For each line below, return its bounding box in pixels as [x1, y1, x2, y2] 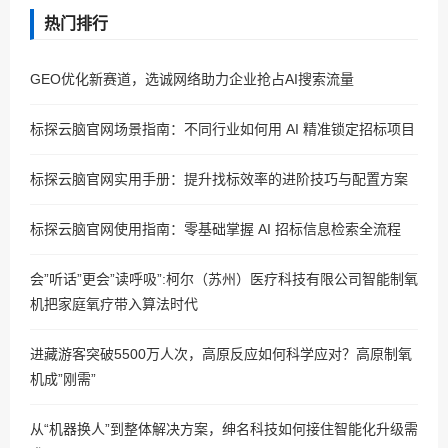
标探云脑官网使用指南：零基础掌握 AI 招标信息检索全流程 [30, 221, 401, 237]
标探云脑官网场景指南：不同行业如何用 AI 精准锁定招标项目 [30, 121, 415, 137]
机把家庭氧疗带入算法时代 [30, 296, 198, 312]
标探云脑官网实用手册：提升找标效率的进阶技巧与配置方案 [30, 171, 408, 187]
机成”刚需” [30, 371, 96, 387]
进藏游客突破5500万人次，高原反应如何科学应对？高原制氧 [30, 346, 412, 362]
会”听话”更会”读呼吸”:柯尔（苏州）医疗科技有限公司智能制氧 [30, 271, 418, 287]
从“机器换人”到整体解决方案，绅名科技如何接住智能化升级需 [30, 421, 418, 437]
